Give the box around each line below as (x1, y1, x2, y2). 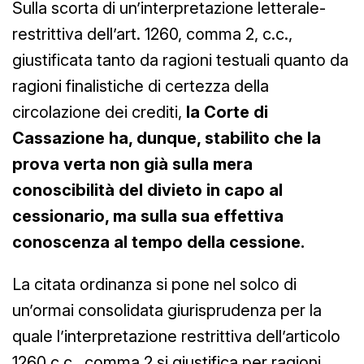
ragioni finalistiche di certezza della (12, 76, 269, 96)
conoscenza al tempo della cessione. (12, 232, 305, 252)
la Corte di (186, 102, 268, 122)
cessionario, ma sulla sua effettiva (12, 206, 284, 226)
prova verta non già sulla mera (12, 154, 253, 174)
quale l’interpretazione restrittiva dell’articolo (12, 326, 340, 346)
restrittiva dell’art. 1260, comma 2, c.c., (12, 24, 292, 44)
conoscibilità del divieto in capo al (12, 180, 283, 200)
